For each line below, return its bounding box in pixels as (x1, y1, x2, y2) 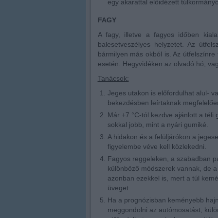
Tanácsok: (97, 74, 129, 82)
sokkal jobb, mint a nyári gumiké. (107, 121, 208, 128)
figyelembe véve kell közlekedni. (107, 143, 206, 150)
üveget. (107, 184, 130, 192)
